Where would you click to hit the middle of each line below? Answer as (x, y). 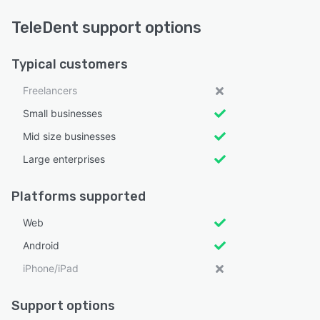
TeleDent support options (106, 28)
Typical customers (70, 65)
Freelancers (50, 91)
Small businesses (62, 114)
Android (41, 246)
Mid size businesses (69, 136)
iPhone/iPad (51, 269)
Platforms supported (79, 197)
